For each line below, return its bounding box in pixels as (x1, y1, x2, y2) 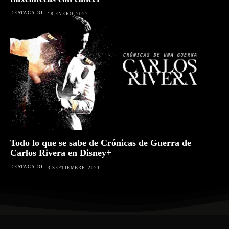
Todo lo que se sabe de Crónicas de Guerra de (10, 138, 191, 148)
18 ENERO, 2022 (48, 11, 88, 16)
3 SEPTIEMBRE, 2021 (48, 165, 100, 171)
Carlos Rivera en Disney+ (10, 148, 111, 158)
